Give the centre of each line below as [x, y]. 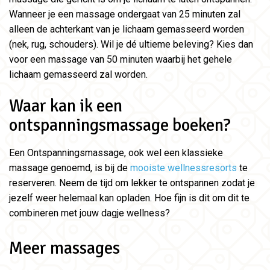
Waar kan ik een [66, 106]
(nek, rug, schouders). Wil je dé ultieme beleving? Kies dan [131, 45]
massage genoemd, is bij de [70, 168]
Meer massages [64, 248]
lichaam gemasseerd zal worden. [80, 75]
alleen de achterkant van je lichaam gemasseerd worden [127, 30]
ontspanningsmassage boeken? [120, 125]
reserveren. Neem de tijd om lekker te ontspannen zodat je [132, 183]
